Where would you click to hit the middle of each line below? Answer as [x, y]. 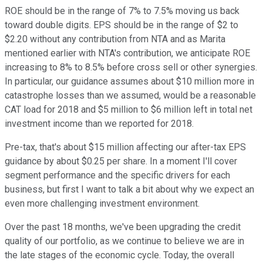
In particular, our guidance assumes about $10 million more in [129, 82]
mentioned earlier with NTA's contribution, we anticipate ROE [127, 53]
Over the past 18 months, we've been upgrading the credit [123, 227]
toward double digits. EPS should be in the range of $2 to [122, 25]
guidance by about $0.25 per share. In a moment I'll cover [121, 161]
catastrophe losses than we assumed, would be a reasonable [130, 96]
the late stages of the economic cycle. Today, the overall [119, 255]
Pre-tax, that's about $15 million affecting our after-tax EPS [125, 147]
